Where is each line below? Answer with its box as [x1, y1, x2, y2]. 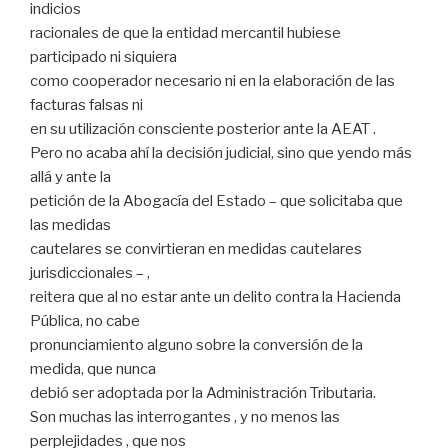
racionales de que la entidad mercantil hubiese [30, 23, 341, 42]
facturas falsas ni [30, 95, 143, 114]
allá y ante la [30, 167, 111, 186]
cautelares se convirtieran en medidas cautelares [30, 239, 362, 258]
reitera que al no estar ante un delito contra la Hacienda [30, 287, 401, 306]
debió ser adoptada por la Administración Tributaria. [30, 383, 376, 402]
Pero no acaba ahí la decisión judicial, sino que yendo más [30, 143, 412, 162]
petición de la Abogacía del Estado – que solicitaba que [30, 191, 403, 210]
